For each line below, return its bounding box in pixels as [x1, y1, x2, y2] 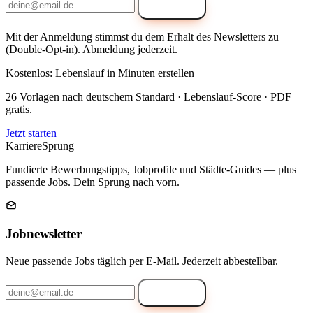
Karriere [6, 139, 42, 152]
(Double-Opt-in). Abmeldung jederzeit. [6, 43, 177, 55]
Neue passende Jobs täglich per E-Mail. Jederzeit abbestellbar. [6, 254, 278, 267]
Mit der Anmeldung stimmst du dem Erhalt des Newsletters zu [6, 30, 279, 43]
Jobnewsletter [6, 226, 82, 242]
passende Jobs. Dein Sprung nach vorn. [6, 175, 180, 188]
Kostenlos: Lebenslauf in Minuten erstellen [6, 66, 194, 79]
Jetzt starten [6, 126, 57, 139]
